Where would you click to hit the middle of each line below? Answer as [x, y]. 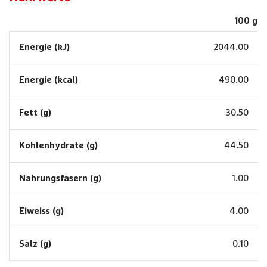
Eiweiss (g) [41, 211]
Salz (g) [35, 244]
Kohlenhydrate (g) [58, 146]
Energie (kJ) [44, 47]
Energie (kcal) [49, 80]
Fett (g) [35, 113]
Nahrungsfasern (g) [60, 178]
